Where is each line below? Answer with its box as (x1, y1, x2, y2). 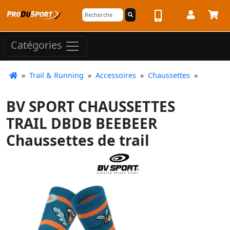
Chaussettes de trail (6, 130, 149, 150)
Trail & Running (29, 70, 84, 80)
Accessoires (95, 70, 136, 80)
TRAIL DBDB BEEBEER (6, 113, 157, 133)
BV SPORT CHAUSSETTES (6, 97, 175, 116)
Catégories (11, 38, 65, 52)
